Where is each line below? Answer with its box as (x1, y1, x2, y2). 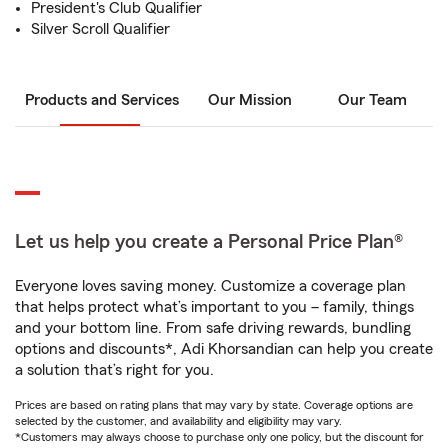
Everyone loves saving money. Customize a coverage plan (15, 278, 406, 294)
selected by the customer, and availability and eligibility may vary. (15, 415, 342, 427)
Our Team (337, 92, 407, 108)
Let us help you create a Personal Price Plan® (15, 232, 403, 252)
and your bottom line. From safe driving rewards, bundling (15, 320, 411, 336)
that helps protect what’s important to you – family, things (15, 299, 414, 315)
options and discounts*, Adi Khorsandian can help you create (15, 341, 433, 357)
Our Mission (208, 92, 292, 108)
